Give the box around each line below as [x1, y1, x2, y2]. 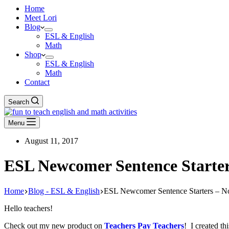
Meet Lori [25, 13, 57, 22]
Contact [25, 78, 50, 86]
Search [8, 98, 29, 106]
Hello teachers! [4, 203, 53, 213]
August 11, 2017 [25, 136, 78, 145]
